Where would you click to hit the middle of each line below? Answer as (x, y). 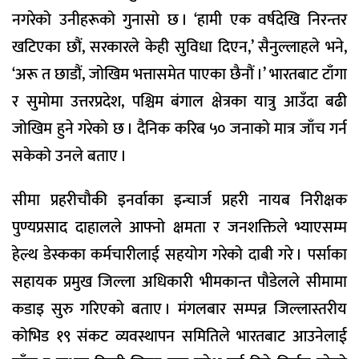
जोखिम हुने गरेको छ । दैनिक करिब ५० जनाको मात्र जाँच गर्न (179, 129)
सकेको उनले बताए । (69, 157)
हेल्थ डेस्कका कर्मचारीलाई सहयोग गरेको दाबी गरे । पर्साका (179, 255)
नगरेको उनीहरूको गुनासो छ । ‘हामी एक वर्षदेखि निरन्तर (179, 20)
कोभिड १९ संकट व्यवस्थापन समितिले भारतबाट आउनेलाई (179, 337)
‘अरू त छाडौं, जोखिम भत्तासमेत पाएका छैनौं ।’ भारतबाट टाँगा (179, 75)
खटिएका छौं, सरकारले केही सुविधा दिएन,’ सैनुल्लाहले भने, (179, 48)
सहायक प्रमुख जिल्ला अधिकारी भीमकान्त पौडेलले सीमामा (179, 282)
